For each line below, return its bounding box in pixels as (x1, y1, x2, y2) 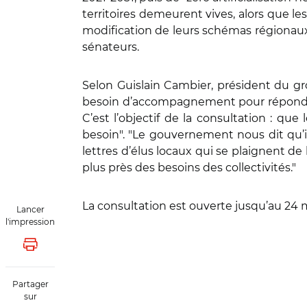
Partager (12, 279, 49, 289)
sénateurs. (82, 40, 142, 53)
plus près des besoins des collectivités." (82, 161, 296, 174)
